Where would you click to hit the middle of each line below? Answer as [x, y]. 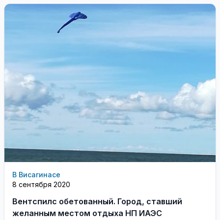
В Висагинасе [36, 175]
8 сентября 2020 [41, 184]
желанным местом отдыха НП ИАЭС [87, 213]
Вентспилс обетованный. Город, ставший [97, 201]
